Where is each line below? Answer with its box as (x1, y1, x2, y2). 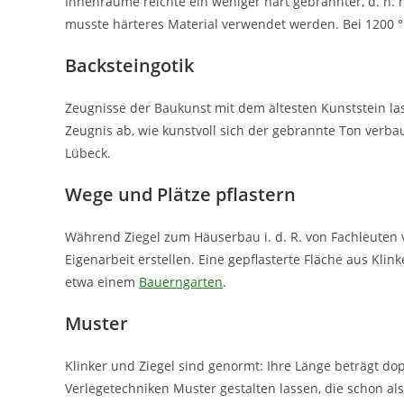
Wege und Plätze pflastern (65, 182, 296, 207)
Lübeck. (65, 144, 111, 161)
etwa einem (65, 273, 139, 290)
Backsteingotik (65, 53, 194, 78)
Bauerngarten (139, 273, 223, 290)
